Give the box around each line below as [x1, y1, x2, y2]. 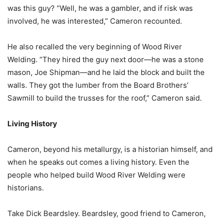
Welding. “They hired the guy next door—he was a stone [7, 55, 204, 65]
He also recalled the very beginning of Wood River [7, 42, 182, 52]
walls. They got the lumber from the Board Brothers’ [7, 80, 188, 90]
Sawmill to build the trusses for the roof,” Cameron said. [7, 93, 202, 103]
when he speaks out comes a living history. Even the [7, 157, 189, 167]
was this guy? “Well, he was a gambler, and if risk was [7, 3, 193, 13]
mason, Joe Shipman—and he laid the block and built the [7, 68, 205, 77]
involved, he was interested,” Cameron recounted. [7, 16, 182, 26]
